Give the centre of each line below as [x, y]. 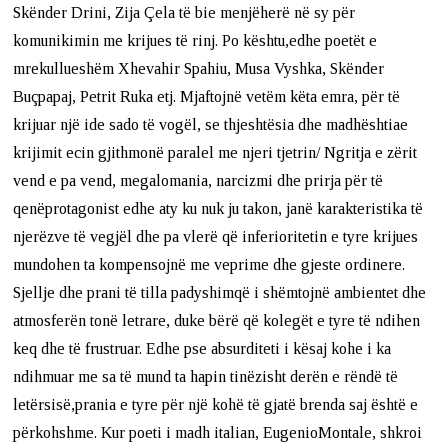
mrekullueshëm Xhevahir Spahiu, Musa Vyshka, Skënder [199, 68]
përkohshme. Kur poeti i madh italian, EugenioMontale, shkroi [218, 432]
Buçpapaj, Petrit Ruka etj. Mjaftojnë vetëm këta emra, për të [207, 96]
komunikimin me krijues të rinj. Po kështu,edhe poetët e [195, 40]
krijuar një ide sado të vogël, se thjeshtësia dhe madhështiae [211, 124]
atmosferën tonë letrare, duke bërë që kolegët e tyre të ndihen [217, 320]
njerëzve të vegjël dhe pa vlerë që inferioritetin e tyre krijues [216, 236]
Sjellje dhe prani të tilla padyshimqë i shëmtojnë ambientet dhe [220, 292]
